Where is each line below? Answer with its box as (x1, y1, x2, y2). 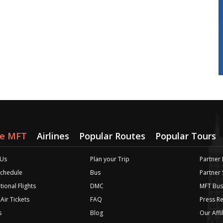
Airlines (37, 130, 69, 142)
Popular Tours (155, 130, 216, 142)
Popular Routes (79, 130, 145, 142)
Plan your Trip (90, 155, 129, 163)
